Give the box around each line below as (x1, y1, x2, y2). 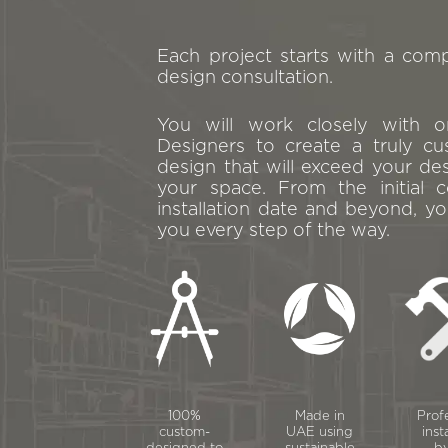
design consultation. (157, 69, 334, 88)
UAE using (286, 426, 353, 440)
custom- (159, 426, 210, 440)
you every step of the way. (157, 222, 391, 241)
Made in (294, 410, 345, 424)
